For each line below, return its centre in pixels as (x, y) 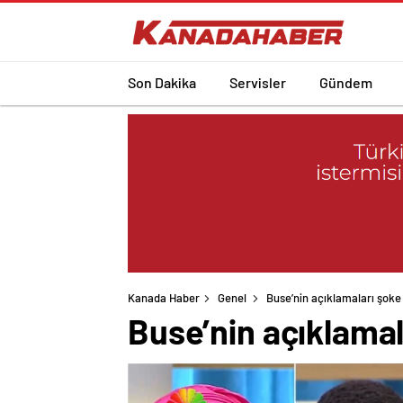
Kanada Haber (164, 298)
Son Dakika (162, 82)
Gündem (346, 82)
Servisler (258, 82)
